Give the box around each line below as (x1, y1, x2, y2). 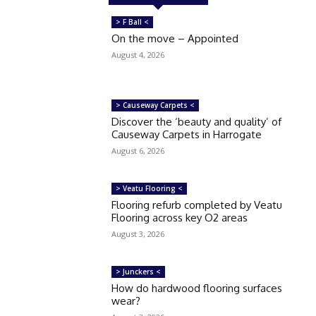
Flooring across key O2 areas (111, 210, 248, 224)
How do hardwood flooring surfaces (111, 281, 283, 295)
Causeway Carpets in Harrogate (111, 127, 262, 141)
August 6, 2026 (111, 145, 165, 156)
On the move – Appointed (111, 32, 239, 45)
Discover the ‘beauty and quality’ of (111, 114, 282, 128)
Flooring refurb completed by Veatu (111, 197, 283, 212)
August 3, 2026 (111, 228, 165, 239)
